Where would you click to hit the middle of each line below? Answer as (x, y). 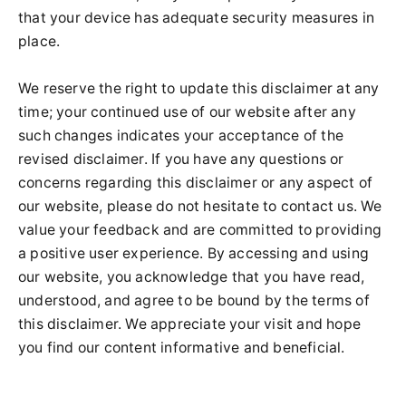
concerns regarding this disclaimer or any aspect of (196, 183)
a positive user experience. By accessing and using (194, 253)
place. (41, 41)
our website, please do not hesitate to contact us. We (200, 206)
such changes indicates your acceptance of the (181, 135)
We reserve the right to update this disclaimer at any (199, 88)
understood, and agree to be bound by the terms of (194, 300)
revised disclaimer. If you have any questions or (181, 159)
